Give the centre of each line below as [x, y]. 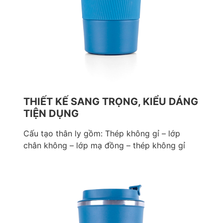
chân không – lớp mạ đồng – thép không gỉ [104, 146]
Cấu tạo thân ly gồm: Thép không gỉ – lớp [102, 134]
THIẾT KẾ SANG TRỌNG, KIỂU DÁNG [111, 102]
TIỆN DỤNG [51, 114]
